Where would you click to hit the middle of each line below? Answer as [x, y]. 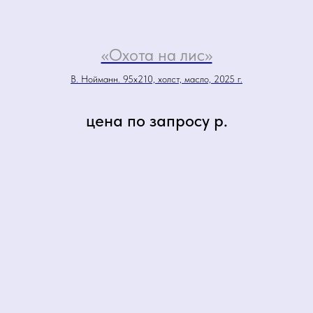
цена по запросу [147, 121]
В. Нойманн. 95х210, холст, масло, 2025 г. [156, 79]
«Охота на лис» [156, 55]
